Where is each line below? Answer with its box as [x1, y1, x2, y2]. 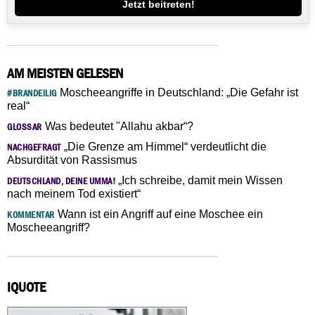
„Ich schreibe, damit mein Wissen [115, 174, 283, 186]
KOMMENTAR [7, 209, 55, 220]
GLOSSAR [7, 121, 42, 132]
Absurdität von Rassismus [7, 153, 137, 166]
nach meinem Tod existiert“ [7, 187, 141, 200]
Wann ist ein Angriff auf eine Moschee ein [54, 207, 263, 220]
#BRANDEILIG [7, 87, 57, 98]
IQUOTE [7, 278, 46, 295]
